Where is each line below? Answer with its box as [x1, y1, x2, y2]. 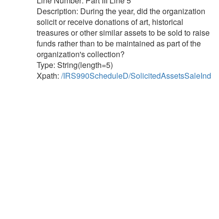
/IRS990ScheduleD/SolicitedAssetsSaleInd [61, 70, 211, 81]
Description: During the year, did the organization [37, 5, 205, 17]
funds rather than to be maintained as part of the [37, 38, 201, 49]
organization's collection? [37, 48, 125, 60]
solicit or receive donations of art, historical [37, 16, 183, 27]
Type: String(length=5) [37, 59, 113, 70]
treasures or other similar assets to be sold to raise [37, 27, 210, 38]
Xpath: [37, 70, 61, 81]
